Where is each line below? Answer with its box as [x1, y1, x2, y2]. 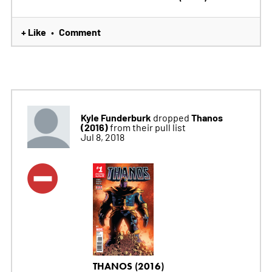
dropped [151, 111, 191, 124]
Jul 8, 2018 [80, 131, 124, 143]
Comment [58, 25, 101, 39]
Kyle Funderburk [80, 110, 151, 124]
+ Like [21, 25, 46, 39]
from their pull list [109, 121, 186, 134]
